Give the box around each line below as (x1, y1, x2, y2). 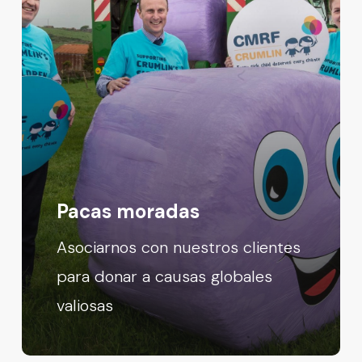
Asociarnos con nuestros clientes (57, 237, 301, 259)
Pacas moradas (57, 199, 200, 225)
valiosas (57, 295, 114, 317)
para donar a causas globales (57, 266, 273, 288)
